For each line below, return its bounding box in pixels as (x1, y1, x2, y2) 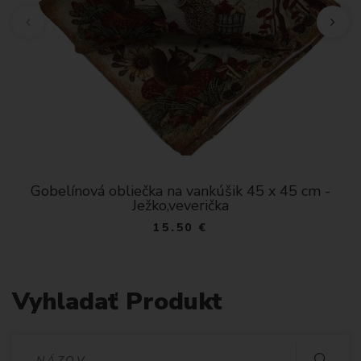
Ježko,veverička (132, 195, 229, 215)
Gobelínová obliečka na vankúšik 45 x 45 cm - (31, 180, 330, 201)
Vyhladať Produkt (12, 284, 222, 318)
